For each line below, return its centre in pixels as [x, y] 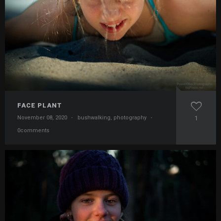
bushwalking [94, 118]
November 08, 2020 [42, 118]
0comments [33, 131]
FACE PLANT [40, 106]
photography [130, 118]
